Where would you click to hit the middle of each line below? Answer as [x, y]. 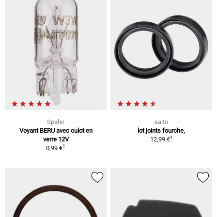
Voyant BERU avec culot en [56, 131]
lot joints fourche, [161, 131]
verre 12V [56, 139]
